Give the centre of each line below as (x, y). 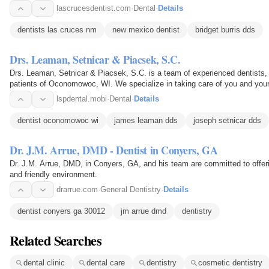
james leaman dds (146, 121)
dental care (106, 263)
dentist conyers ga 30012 (61, 211)
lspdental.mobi (82, 99)
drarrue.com (77, 190)
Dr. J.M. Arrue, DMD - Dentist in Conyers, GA (114, 150)
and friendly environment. (53, 175)
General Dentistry (131, 190)
